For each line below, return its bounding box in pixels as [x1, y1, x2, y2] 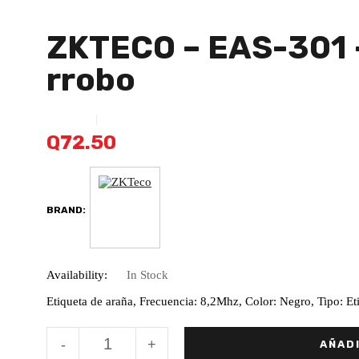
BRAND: [46, 204, 86, 216]
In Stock [127, 268, 168, 281]
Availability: [46, 268, 107, 281]
